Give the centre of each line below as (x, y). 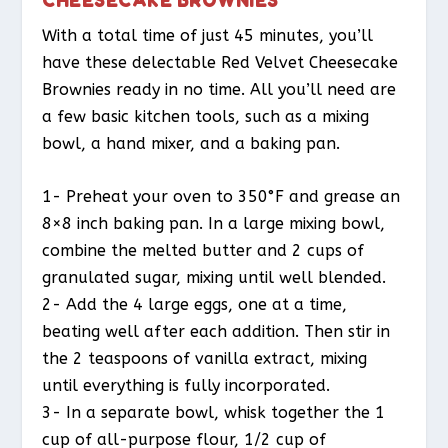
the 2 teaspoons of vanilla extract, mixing (205, 358)
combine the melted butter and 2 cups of (203, 250)
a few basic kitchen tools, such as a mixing (206, 117)
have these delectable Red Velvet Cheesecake (220, 63)
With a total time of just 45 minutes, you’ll (208, 36)
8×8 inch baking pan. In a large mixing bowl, (214, 223)
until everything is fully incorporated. (186, 385)
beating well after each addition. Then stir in (216, 331)
